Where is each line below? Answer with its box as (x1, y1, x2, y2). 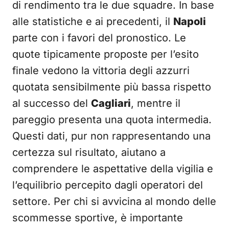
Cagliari (91, 97, 131, 109)
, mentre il (131, 97, 180, 109)
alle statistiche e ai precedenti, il (12, 15, 173, 28)
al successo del (12, 97, 91, 109)
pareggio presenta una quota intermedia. (12, 113, 212, 126)
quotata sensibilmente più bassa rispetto (12, 81, 211, 93)
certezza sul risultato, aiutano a (12, 146, 166, 158)
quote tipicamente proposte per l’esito (12, 48, 199, 60)
